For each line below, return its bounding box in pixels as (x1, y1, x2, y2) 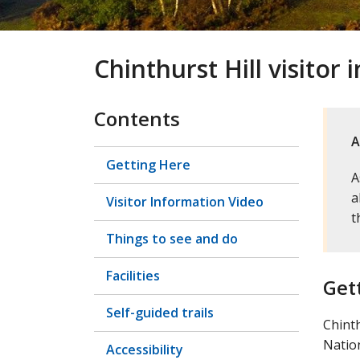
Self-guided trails (106, 304, 214, 321)
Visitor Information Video (106, 193, 264, 211)
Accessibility (106, 341, 183, 358)
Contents (94, 105, 180, 132)
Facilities (106, 267, 160, 284)
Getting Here (106, 156, 190, 174)
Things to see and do (106, 230, 238, 247)
